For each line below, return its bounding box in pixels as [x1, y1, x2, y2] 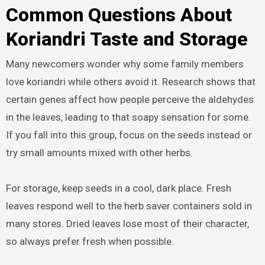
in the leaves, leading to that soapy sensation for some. [5, 111, 251, 124]
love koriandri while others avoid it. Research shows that [5, 76, 256, 88]
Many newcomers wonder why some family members [5, 58, 244, 70]
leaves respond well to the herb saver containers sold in [5, 200, 252, 212]
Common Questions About [5, 3, 232, 26]
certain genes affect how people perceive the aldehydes [5, 93, 254, 106]
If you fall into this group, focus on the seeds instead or [5, 129, 252, 141]
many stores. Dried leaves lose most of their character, [5, 218, 249, 230]
